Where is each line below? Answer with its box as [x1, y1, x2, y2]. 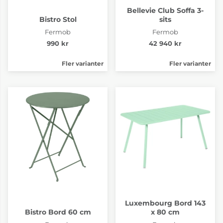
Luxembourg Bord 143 [125, 198, 206, 208]
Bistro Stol [39, 14, 77, 24]
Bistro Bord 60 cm [24, 207, 91, 217]
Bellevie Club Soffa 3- [127, 5, 204, 15]
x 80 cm [151, 207, 180, 217]
